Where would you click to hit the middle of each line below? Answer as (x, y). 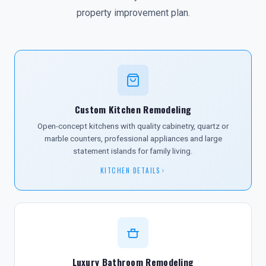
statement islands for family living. (133, 151)
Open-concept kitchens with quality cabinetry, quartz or (133, 126)
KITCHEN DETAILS (130, 170)
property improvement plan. (133, 13)
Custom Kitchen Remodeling (133, 109)
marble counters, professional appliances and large (133, 139)
